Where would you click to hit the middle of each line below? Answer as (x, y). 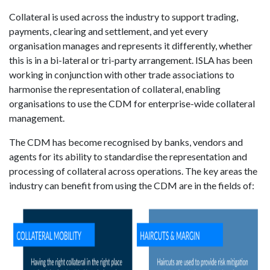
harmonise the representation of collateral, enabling (115, 89)
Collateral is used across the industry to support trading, (124, 17)
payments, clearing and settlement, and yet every (108, 31)
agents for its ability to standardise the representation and (128, 156)
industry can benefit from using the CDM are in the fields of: (132, 185)
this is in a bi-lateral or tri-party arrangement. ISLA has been (131, 60)
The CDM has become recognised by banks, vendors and (126, 142)
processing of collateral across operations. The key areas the (133, 171)
